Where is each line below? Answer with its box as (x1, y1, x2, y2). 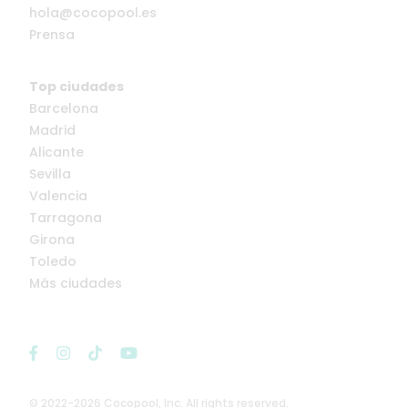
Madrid (29, 120, 76, 139)
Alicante (29, 142, 84, 161)
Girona (29, 229, 75, 249)
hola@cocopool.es (29, 3, 157, 22)
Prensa (29, 25, 75, 44)
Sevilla (29, 164, 71, 183)
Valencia (29, 186, 87, 205)
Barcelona (29, 98, 98, 117)
